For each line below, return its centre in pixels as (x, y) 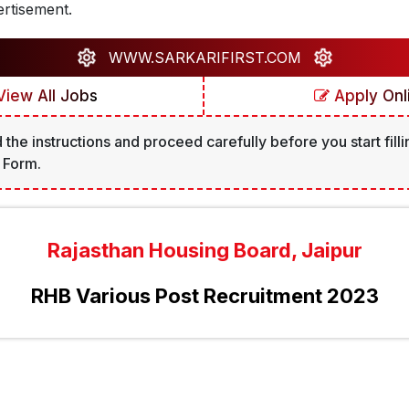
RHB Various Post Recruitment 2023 (204, 296)
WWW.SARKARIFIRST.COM (204, 58)
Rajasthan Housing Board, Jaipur (204, 250)
